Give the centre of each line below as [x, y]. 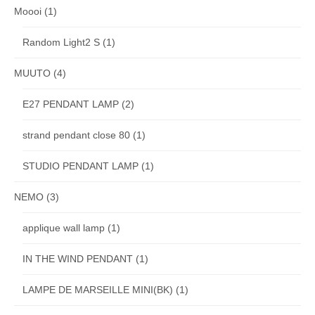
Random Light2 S [61, 42]
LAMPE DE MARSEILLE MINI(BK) [98, 289]
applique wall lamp [64, 227]
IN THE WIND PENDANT [78, 258]
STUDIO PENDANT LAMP [81, 166]
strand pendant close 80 [76, 135]
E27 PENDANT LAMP [71, 104]
